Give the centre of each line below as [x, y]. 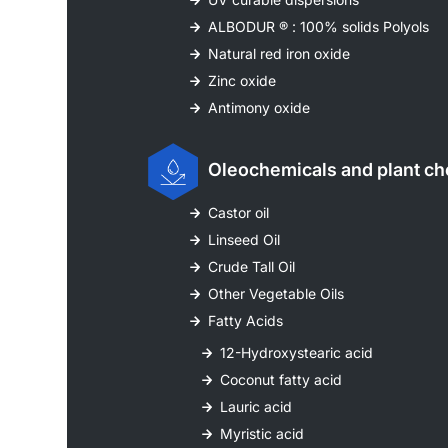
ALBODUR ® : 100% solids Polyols [319, 27]
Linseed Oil [244, 240]
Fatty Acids [246, 321]
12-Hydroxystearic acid [297, 353]
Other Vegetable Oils [276, 294]
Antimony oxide [259, 108]
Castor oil [239, 213]
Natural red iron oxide [279, 54]
